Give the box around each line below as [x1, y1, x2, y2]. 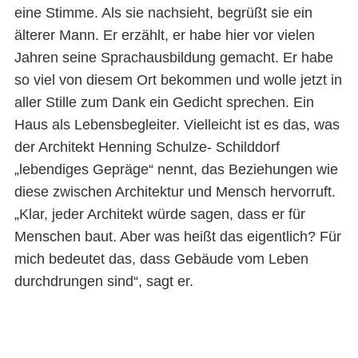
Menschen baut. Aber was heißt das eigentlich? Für [14, 229, 341, 245]
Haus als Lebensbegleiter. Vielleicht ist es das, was [14, 117, 340, 133]
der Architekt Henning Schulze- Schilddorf [14, 139, 280, 156]
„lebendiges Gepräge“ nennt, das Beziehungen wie [14, 161, 338, 178]
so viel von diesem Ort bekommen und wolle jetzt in [14, 72, 342, 89]
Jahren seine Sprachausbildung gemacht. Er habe [14, 50, 333, 66]
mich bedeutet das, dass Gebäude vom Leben [14, 251, 308, 268]
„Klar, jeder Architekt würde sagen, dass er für [14, 206, 305, 223]
